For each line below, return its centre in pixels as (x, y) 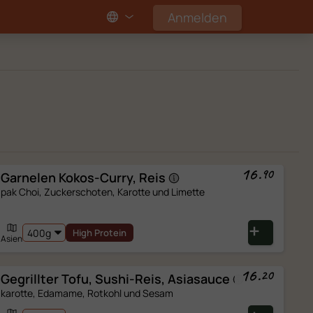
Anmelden (197, 17)
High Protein (100, 233)
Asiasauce (199, 279)
